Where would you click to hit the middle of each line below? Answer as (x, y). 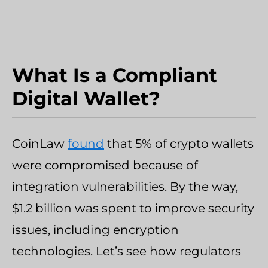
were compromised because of (105, 165)
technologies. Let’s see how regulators (127, 251)
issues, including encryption (95, 229)
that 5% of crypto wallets (179, 143)
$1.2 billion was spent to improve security (133, 208)
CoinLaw (40, 143)
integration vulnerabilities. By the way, (125, 186)
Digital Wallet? (86, 98)
